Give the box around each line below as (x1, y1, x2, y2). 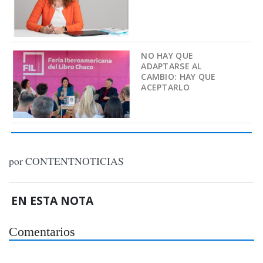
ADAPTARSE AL (141, 60, 202, 72)
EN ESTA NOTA (11, 192, 94, 208)
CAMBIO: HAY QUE (141, 70, 216, 82)
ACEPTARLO (141, 81, 190, 93)
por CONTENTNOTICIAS (9, 154, 124, 168)
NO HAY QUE (141, 49, 194, 61)
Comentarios (9, 224, 75, 239)
